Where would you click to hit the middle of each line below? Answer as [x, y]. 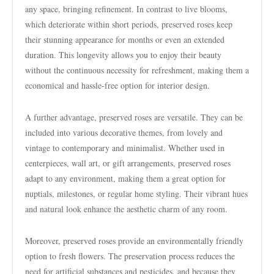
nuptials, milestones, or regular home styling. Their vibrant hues [136, 194]
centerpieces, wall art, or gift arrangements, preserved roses [128, 163]
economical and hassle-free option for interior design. [117, 85]
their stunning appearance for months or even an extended [125, 39]
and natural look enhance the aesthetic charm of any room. [126, 209]
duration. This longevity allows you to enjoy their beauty [123, 55]
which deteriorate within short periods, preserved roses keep [129, 24]
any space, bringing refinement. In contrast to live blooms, [126, 9]
